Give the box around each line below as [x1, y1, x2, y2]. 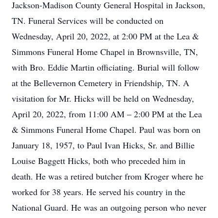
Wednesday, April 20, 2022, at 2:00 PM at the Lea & [12, 30, 199, 42]
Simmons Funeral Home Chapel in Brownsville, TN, [12, 46, 198, 57]
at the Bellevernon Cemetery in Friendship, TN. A [12, 77, 189, 89]
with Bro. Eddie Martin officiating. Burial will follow [12, 61, 200, 73]
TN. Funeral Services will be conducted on [12, 15, 163, 26]
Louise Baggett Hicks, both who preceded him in [12, 155, 185, 166]
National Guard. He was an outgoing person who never [12, 201, 206, 213]
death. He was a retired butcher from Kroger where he [12, 170, 203, 182]
